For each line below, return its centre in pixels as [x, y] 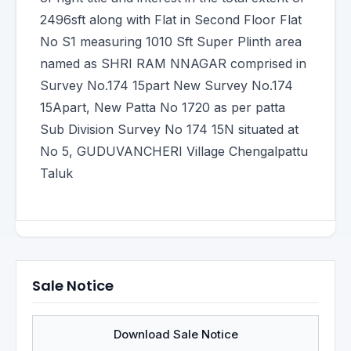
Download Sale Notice [175, 334]
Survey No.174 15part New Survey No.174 [166, 85]
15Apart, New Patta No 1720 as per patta [163, 107]
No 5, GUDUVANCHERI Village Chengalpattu [174, 151]
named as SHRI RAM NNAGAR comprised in [173, 63]
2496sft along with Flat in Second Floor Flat [171, 20]
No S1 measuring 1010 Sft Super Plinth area [171, 42]
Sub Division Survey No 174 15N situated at [169, 129]
